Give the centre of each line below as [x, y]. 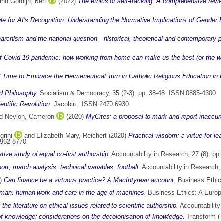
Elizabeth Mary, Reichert [72, 136]
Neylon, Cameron [30, 117]
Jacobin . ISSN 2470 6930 [90, 104]
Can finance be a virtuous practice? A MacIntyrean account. [90, 180]
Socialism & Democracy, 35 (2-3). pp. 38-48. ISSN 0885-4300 [127, 93]
